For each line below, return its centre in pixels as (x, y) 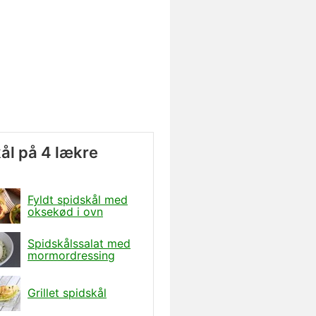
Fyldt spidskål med (78, 199)
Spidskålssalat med (79, 243)
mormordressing (71, 255)
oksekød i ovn (65, 211)
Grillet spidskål (67, 293)
